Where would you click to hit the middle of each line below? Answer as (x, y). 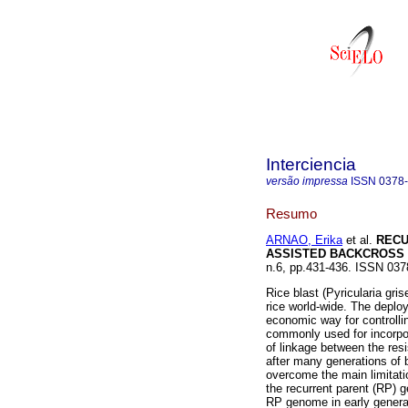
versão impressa (307, 181)
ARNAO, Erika (304, 240)
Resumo (291, 213)
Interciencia (311, 164)
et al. (357, 240)
